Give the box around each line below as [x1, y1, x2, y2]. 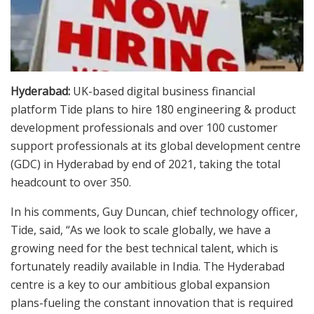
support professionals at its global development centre [11, 137, 301, 153]
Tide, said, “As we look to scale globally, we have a [11, 221, 271, 238]
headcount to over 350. [11, 174, 131, 190]
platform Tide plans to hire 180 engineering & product [11, 101, 296, 117]
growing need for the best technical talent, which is [11, 240, 278, 256]
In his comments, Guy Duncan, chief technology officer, [11, 203, 298, 219]
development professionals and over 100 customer [11, 119, 278, 135]
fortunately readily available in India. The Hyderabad [11, 258, 285, 274]
